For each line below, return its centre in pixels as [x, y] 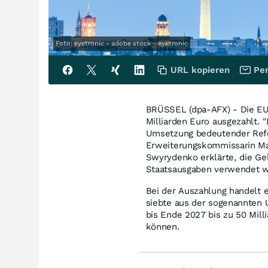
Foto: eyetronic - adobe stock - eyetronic [122, 43]
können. [163, 226]
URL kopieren [200, 70]
